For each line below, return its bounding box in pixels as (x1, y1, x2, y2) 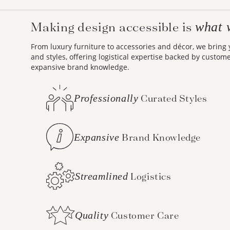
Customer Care (108, 209, 178, 222)
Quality (75, 209, 109, 221)
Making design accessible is (31, 18, 197, 35)
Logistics (128, 170, 172, 183)
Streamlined (75, 170, 128, 182)
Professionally (74, 92, 139, 104)
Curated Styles (138, 92, 207, 105)
